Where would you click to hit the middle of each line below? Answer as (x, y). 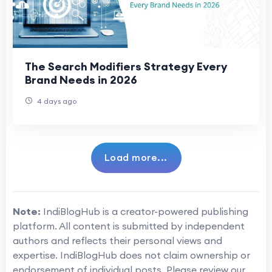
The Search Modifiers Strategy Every (126, 66)
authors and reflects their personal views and (117, 240)
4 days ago (56, 101)
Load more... (136, 157)
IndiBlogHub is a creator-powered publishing (144, 211)
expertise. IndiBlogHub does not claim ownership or (131, 255)
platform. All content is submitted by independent (129, 226)
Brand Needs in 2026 (81, 80)
